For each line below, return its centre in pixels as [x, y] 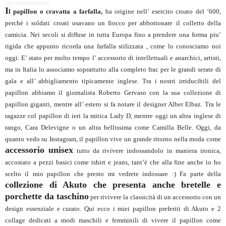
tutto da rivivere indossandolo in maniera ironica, [147, 151]
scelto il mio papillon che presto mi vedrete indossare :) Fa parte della [113, 174]
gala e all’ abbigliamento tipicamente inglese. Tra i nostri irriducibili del [113, 81]
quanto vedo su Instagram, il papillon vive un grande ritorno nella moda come [113, 139]
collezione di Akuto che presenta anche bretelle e [113, 185]
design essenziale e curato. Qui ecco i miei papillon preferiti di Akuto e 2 [113, 209]
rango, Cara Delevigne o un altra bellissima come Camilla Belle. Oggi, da [113, 128]
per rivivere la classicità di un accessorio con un [155, 197]
